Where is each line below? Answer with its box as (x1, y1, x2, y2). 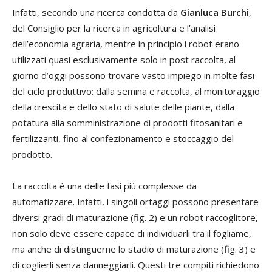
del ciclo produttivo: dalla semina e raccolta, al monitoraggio (12, 84, 260, 97)
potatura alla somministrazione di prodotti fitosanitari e (12, 116, 243, 129)
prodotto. (12, 148, 52, 160)
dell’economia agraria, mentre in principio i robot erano (12, 37, 239, 50)
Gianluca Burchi (180, 5, 249, 18)
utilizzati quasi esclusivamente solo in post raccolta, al (12, 53, 236, 66)
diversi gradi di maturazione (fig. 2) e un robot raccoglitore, (12, 211, 258, 223)
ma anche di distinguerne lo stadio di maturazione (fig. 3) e (12, 242, 256, 255)
